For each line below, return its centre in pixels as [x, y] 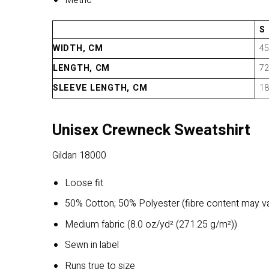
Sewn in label [92, 245]
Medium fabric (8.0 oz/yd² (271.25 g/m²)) [151, 224]
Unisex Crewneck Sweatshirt [151, 131]
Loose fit [84, 183]
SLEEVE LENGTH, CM [100, 88]
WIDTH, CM [78, 49]
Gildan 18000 [79, 155]
